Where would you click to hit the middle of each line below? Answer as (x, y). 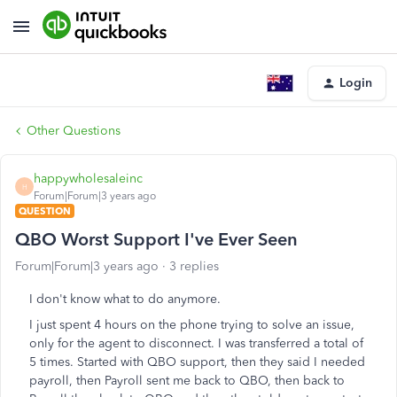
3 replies (194, 266)
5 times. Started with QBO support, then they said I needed (197, 362)
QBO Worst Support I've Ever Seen (156, 239)
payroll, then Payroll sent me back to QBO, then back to (187, 381)
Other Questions (74, 131)
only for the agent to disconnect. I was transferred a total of (196, 343)
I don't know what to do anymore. (125, 299)
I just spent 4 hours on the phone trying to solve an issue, (192, 325)
